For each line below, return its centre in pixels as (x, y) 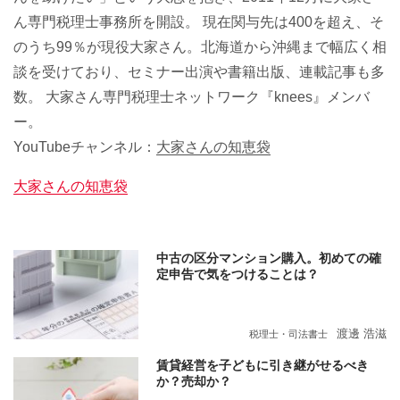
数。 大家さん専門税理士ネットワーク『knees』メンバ (192, 97)
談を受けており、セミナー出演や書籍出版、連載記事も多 (199, 72)
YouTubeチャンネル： (85, 147)
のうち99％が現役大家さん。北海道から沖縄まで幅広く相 (200, 47)
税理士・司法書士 (288, 334)
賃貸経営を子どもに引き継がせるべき (262, 365)
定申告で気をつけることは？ (237, 274)
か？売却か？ (194, 381)
